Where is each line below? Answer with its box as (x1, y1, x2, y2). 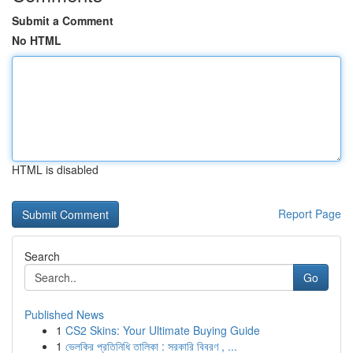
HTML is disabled (12, 162, 98, 177)
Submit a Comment (12, 13, 113, 28)
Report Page (278, 206, 341, 221)
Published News (24, 307, 104, 322)
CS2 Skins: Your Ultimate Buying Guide (65, 322, 260, 338)
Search (24, 248, 60, 264)
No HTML (12, 32, 61, 48)
